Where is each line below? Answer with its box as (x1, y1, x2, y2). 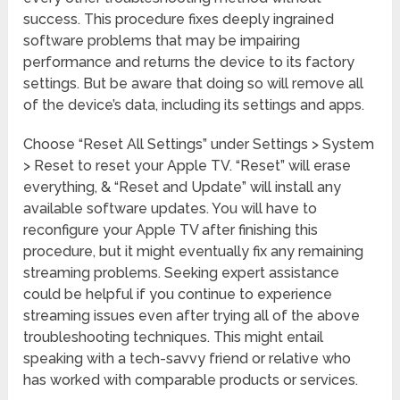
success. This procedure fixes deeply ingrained (23, 11, 335, 29)
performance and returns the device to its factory (23, 54, 355, 71)
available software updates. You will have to (23, 200, 318, 218)
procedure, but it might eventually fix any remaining (23, 243, 364, 261)
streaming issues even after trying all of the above (23, 307, 361, 325)
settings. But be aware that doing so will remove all (23, 75, 364, 93)
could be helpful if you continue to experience (23, 286, 333, 304)
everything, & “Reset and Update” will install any (23, 179, 342, 196)
